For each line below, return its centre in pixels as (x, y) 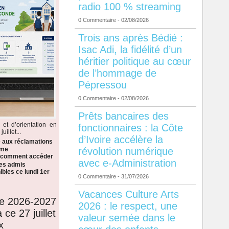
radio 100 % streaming (129, 7)
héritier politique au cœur (134, 62)
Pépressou (102, 85)
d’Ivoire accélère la (120, 140)
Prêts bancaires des (123, 116)
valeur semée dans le (127, 218)
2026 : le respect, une (128, 206)
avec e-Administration (127, 163)
